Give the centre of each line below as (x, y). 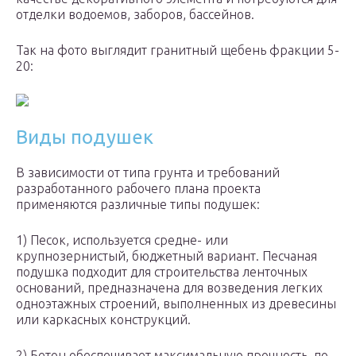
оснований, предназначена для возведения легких (169, 288)
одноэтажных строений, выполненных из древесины (176, 304)
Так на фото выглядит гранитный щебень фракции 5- (178, 50)
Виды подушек (85, 137)
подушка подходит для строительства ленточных (162, 272)
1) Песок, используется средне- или (122, 240)
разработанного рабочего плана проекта (138, 189)
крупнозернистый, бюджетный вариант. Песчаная (166, 256)
